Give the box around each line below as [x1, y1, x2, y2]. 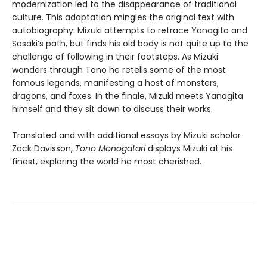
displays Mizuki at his [145, 142, 232, 154]
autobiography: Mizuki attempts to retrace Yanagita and [12, 24, 247, 36]
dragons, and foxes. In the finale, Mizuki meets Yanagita [12, 90, 243, 102]
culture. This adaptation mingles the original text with [12, 11, 234, 23]
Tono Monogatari [75, 142, 145, 154]
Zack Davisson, [12, 142, 75, 154]
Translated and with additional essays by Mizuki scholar [12, 129, 241, 141]
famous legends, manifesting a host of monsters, [12, 77, 219, 89]
